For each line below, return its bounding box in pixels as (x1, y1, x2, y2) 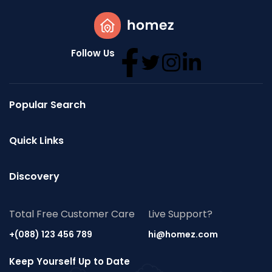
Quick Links (9, 133, 64, 148)
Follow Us (71, 47, 115, 60)
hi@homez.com (148, 228, 218, 240)
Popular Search (9, 97, 86, 112)
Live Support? (148, 206, 212, 221)
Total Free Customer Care (9, 206, 135, 221)
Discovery (9, 169, 59, 183)
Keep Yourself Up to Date (9, 254, 130, 268)
